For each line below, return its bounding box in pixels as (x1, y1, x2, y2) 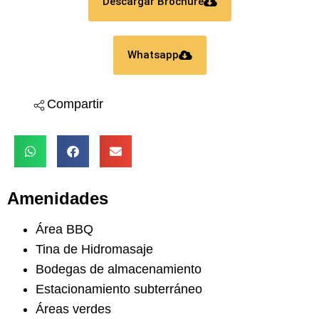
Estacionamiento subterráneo (36, 281, 202, 296)
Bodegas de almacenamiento (36, 261, 202, 276)
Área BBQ (36, 221, 93, 236)
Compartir (46, 96, 103, 111)
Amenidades (7, 189, 108, 209)
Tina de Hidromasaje (36, 241, 153, 256)
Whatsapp (127, 48, 179, 61)
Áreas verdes (36, 301, 111, 316)
